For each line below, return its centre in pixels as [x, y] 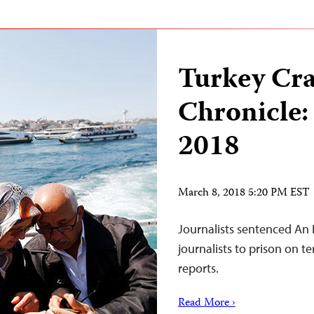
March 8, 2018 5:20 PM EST [244, 193]
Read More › [207, 303]
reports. [198, 268]
